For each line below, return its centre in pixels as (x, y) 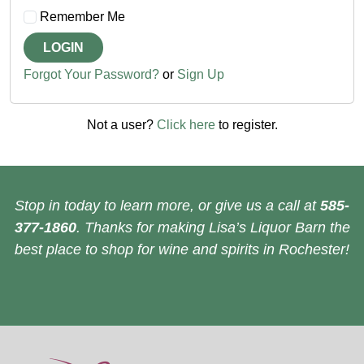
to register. (246, 125)
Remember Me (81, 17)
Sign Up (201, 75)
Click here (186, 125)
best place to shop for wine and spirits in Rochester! (182, 250)
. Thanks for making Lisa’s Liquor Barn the (213, 228)
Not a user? (121, 125)
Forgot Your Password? (91, 75)
